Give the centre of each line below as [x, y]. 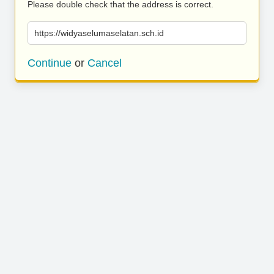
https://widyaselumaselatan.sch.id [99, 33]
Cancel [105, 63]
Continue [50, 63]
